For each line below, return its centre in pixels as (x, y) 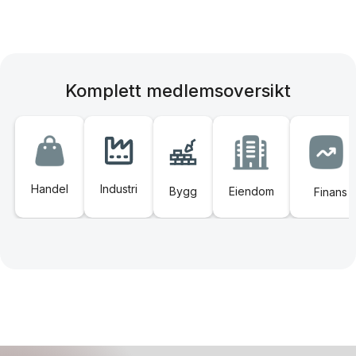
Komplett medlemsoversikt (178, 91)
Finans (330, 192)
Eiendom (251, 191)
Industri (118, 189)
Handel (49, 189)
